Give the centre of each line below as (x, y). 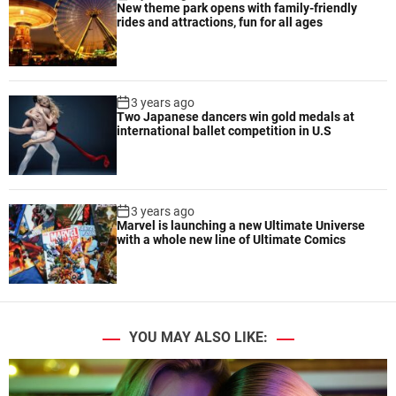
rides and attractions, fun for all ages (220, 23)
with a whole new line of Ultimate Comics (232, 240)
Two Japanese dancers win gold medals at (236, 117)
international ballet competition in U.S (225, 131)
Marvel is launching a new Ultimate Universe (241, 226)
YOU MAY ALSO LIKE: (198, 338)
